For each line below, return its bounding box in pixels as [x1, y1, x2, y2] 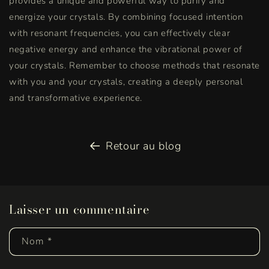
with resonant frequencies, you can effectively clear [9, 27, 231, 40]
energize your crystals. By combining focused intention [9, 11, 243, 23]
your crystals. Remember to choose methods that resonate [9, 59, 261, 72]
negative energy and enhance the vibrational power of [9, 43, 243, 56]
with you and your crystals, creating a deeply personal [9, 76, 243, 88]
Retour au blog [106, 139, 181, 154]
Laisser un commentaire [9, 200, 150, 219]
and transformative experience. [9, 92, 143, 104]
